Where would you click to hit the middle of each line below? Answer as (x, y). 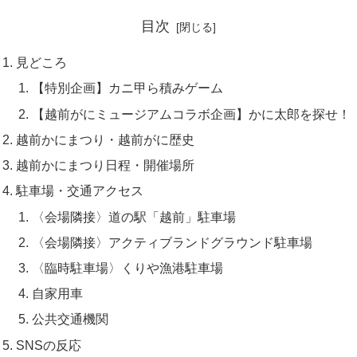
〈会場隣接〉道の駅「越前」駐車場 (133, 216)
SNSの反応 (49, 345)
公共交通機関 (70, 319)
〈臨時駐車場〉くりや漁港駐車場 (127, 267)
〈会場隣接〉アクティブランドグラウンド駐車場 (172, 242)
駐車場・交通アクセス (80, 191)
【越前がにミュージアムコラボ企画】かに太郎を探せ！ (191, 114)
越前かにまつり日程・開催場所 (106, 165)
